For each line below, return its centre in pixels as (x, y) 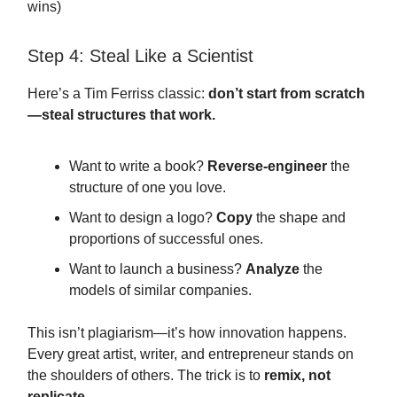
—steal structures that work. (121, 115)
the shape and (299, 218)
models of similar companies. (160, 290)
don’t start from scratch (287, 93)
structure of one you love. (148, 187)
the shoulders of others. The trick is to (146, 375)
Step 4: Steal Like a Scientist (140, 56)
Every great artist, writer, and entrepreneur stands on (191, 354)
